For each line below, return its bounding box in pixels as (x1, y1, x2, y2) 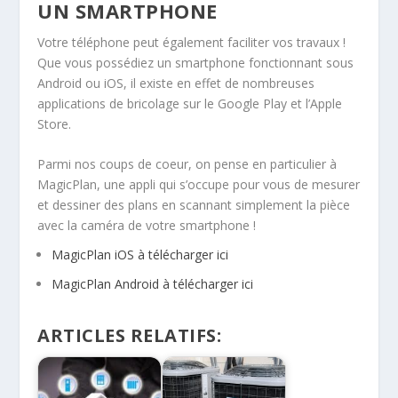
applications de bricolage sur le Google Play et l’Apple (37, 94, 343, 112)
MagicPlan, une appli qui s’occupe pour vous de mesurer (37, 176, 361, 194)
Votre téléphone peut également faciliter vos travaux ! (37, 33, 346, 51)
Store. (37, 115, 72, 132)
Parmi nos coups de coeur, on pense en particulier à (37, 155, 338, 173)
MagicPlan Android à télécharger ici (52, 275, 254, 292)
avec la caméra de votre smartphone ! (37, 217, 257, 235)
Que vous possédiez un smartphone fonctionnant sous (37, 53, 354, 71)
